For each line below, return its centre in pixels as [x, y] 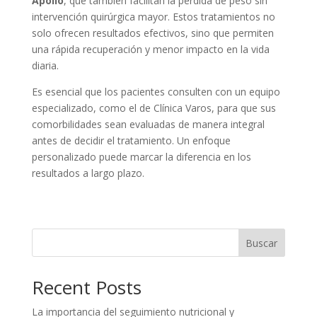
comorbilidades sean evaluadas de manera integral [148, 125]
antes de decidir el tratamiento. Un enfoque [131, 141]
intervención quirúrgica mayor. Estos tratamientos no [153, 17]
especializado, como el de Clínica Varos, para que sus [154, 108]
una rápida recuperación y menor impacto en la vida [150, 50]
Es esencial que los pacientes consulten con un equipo [156, 92]
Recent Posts [86, 288]
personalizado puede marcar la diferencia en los [141, 157]
